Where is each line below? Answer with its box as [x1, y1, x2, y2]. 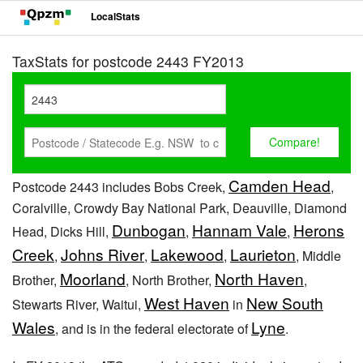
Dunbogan [112, 219, 186, 241]
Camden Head [228, 174, 331, 196]
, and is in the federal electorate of [55, 319, 251, 338]
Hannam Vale [192, 219, 287, 241]
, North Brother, [126, 271, 215, 289]
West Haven [144, 292, 229, 314]
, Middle [296, 246, 341, 265]
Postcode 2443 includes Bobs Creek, [12, 177, 228, 196]
